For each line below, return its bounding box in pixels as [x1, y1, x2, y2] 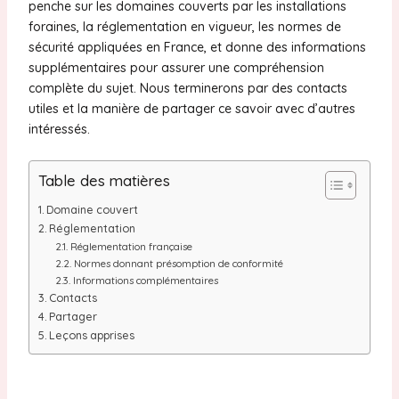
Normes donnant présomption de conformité [73, 256, 283, 270]
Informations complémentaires [72, 273, 218, 287]
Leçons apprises [49, 327, 135, 342]
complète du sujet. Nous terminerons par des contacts [28, 80, 347, 97]
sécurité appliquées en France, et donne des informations [28, 39, 366, 56]
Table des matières [37, 171, 170, 191]
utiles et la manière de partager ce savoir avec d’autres [28, 101, 355, 118]
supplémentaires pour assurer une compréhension [28, 60, 324, 77]
